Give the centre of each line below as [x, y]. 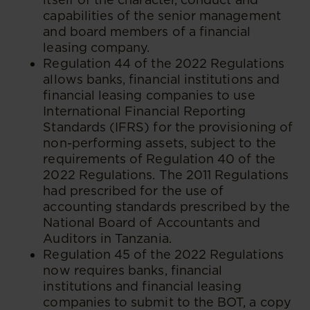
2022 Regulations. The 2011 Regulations [166, 174]
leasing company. [98, 47]
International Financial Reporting [145, 111]
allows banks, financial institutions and [161, 79]
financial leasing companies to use [149, 95]
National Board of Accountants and [152, 222]
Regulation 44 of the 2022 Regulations [164, 63]
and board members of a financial [147, 31]
